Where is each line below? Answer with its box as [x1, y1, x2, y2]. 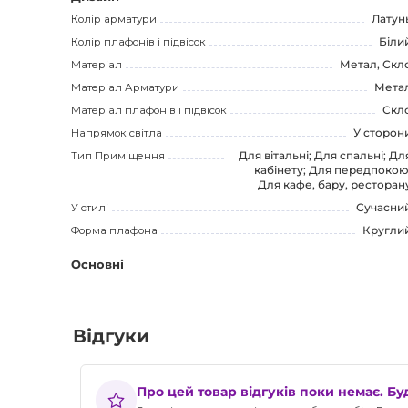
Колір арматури [71, 12, 157, 25]
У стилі [71, 201, 108, 215]
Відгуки [72, 324, 149, 347]
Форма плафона [71, 224, 158, 238]
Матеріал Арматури [71, 80, 179, 94]
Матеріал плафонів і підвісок [71, 104, 227, 117]
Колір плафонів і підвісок [71, 35, 206, 48]
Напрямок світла [71, 127, 162, 140]
